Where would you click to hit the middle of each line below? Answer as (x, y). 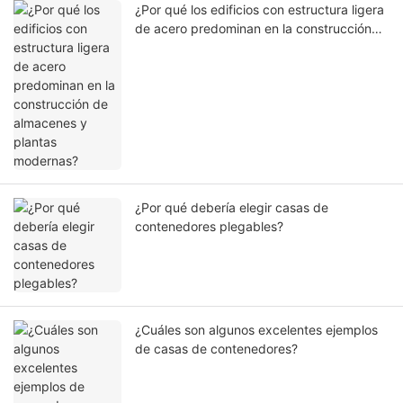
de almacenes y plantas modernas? (239, 48)
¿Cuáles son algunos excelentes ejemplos (256, 330)
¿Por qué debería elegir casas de (232, 208)
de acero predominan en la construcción (253, 29)
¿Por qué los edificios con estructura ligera (260, 10)
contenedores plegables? (209, 227)
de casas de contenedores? (216, 349)
